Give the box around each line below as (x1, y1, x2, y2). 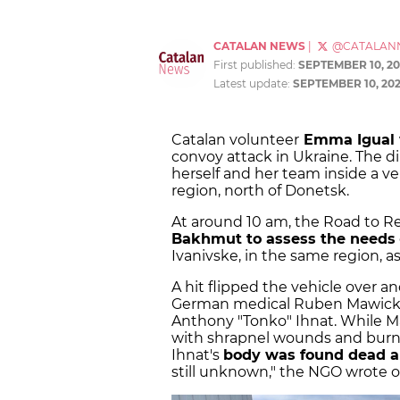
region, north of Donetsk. (171, 182, 349, 200)
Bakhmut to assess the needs (171, 230, 396, 248)
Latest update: (213, 77, 293, 91)
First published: (213, 58, 298, 72)
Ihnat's (171, 346, 223, 364)
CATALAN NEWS (213, 39, 305, 54)
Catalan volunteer (171, 131, 299, 149)
